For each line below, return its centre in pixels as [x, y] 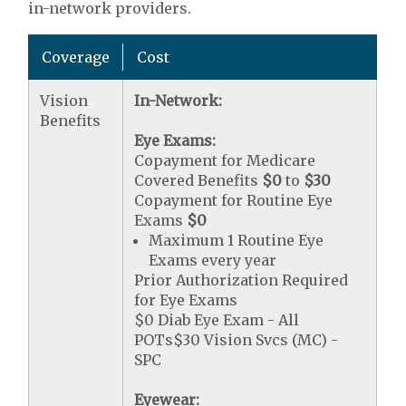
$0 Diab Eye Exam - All [217, 320]
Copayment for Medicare [225, 160]
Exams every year [213, 260]
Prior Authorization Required [242, 280]
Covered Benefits [198, 180]
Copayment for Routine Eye [234, 200]
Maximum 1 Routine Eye [237, 240]
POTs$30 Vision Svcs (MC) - [237, 340]
